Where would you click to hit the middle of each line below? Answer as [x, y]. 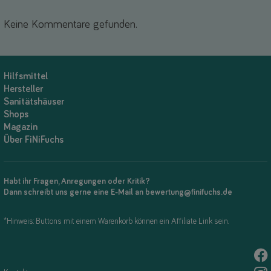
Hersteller [23, 89]
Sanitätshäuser [34, 101]
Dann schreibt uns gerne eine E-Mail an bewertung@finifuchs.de [118, 192]
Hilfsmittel [26, 76]
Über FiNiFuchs [34, 139]
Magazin [21, 127]
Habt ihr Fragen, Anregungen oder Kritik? [77, 181]
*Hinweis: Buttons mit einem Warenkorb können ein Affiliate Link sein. [116, 221]
